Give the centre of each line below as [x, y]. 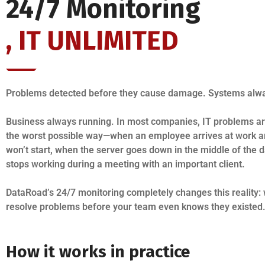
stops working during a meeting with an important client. [125, 164]
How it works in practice [98, 251]
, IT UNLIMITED [92, 41]
